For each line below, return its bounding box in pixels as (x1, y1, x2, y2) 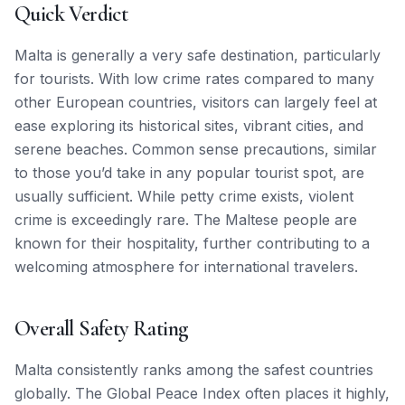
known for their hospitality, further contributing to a (14, 234, 370, 252)
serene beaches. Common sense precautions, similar (14, 140, 377, 158)
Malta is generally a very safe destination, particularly (14, 46, 381, 64)
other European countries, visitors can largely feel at (14, 93, 377, 111)
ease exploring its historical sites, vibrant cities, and (14, 117, 363, 135)
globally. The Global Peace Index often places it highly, (14, 384, 390, 402)
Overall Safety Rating (14, 316, 189, 342)
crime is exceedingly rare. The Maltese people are (14, 211, 357, 229)
